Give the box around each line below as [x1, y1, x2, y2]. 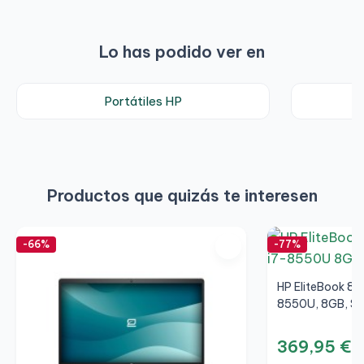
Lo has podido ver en [99, 41, 265, 63]
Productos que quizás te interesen [46, 185, 318, 206]
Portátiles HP [104, 93, 182, 110]
